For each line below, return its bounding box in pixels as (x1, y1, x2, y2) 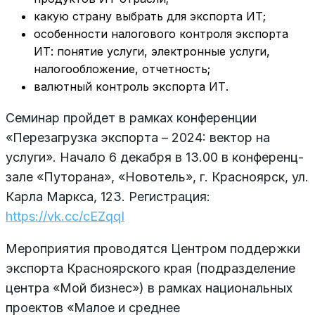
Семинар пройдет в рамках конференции (6, 110, 257, 125)
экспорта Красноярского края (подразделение (6, 260, 295, 276)
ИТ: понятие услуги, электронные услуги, (34, 44, 270, 58)
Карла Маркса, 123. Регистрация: (6, 188, 210, 204)
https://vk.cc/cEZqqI (6, 208, 124, 224)
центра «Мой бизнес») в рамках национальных (6, 280, 292, 295)
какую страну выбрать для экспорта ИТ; (34, 8, 266, 23)
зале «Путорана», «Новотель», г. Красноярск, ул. (6, 169, 309, 184)
